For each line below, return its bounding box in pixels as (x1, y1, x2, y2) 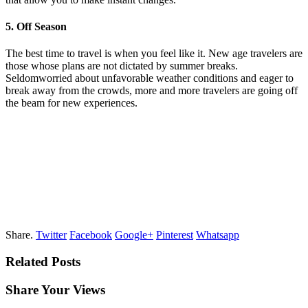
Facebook (69, 229, 112, 241)
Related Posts (5, 254, 80, 269)
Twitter (36, 229, 67, 241)
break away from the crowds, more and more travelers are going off (5, 85, 298, 97)
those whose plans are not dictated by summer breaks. (5, 60, 238, 72)
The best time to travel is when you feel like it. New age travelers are (5, 47, 302, 60)
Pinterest (156, 229, 193, 241)
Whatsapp (196, 229, 239, 241)
